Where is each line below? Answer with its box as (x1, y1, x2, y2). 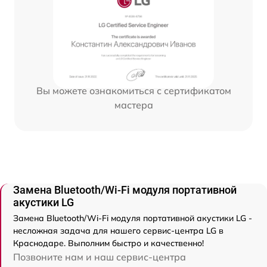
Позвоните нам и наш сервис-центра (13, 251, 186, 263)
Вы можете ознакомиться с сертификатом (36, 85, 231, 97)
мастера (114, 99, 153, 111)
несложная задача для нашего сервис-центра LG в (13, 225, 223, 237)
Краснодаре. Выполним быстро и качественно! (13, 238, 204, 249)
